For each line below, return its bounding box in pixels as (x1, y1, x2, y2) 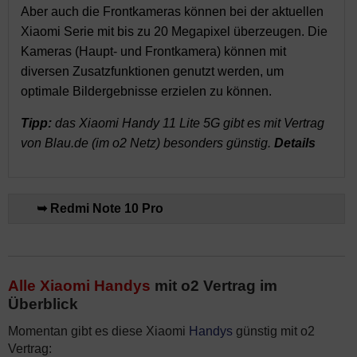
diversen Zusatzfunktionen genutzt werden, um (21, 65, 284, 78)
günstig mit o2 (233, 324, 315, 338)
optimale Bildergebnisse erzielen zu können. (21, 84, 272, 98)
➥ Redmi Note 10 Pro (37, 202, 163, 215)
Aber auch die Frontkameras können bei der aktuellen (21, 5, 324, 18)
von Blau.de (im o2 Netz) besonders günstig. (21, 136, 274, 150)
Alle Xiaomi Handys (8, 277, 151, 294)
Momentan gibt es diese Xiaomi (8, 324, 189, 338)
